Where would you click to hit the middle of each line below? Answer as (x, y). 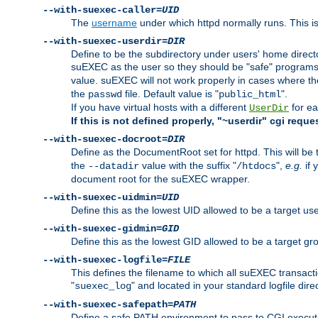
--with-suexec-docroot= (105, 139)
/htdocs (256, 166)
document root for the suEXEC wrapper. (160, 179)
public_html (250, 95)
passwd (105, 95)
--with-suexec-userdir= (105, 42)
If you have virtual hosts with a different (160, 108)
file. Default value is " (170, 94)
